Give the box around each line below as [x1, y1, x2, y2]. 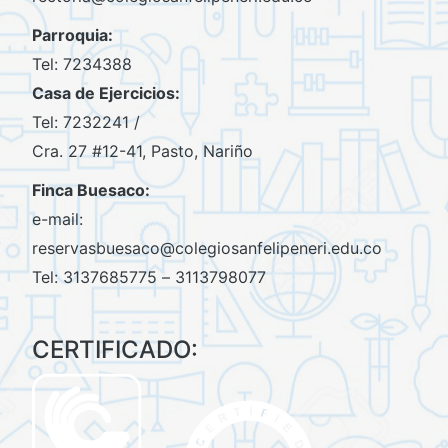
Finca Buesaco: [32, 180, 150, 201]
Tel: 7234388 [32, 54, 132, 75]
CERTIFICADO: [32, 334, 198, 364]
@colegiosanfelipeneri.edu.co [160, 238, 382, 259]
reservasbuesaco [32, 238, 160, 259]
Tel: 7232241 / [32, 112, 140, 133]
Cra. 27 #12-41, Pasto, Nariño [32, 141, 253, 162]
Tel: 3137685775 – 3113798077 [32, 267, 266, 288]
